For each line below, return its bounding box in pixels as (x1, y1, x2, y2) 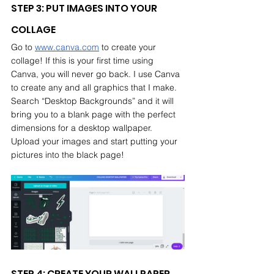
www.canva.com (35, 41, 99, 53)
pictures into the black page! (11, 149, 124, 160)
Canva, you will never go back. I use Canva (11, 68, 182, 80)
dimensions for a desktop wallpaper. (11, 122, 155, 133)
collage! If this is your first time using (11, 54, 156, 66)
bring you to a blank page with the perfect (11, 108, 178, 120)
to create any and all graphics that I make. (11, 81, 179, 93)
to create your (99, 41, 158, 53)
